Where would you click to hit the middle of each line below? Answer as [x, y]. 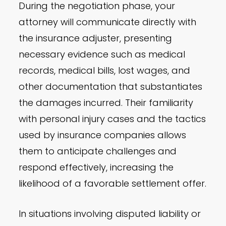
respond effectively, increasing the [96, 167]
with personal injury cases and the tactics [112, 119]
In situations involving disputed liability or [110, 214]
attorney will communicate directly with [108, 22]
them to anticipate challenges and [98, 151]
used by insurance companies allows [103, 135]
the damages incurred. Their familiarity [106, 103]
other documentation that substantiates [111, 87]
